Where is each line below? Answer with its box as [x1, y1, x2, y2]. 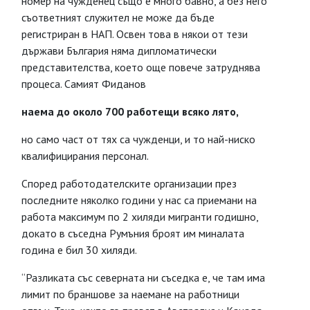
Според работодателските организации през [21, 176, 237, 190]
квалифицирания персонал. [21, 149, 149, 163]
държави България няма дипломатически [21, 44, 217, 57]
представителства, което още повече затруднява [21, 60, 260, 74]
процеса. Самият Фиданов [21, 77, 146, 91]
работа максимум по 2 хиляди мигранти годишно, [21, 210, 258, 224]
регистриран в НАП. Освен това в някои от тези [21, 27, 248, 41]
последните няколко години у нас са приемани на [21, 193, 257, 207]
